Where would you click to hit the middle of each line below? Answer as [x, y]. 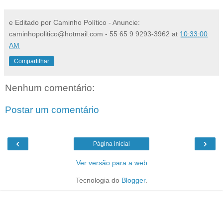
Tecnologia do [99, 180]
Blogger [133, 180]
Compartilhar [32, 61]
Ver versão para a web [111, 163]
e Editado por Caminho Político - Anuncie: [74, 22]
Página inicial [111, 144]
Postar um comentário [52, 110]
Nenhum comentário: [50, 88]
